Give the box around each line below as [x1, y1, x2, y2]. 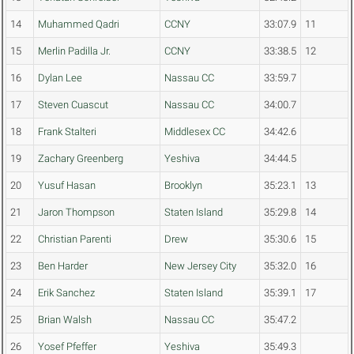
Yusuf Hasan [38, 179, 96, 192]
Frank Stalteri [38, 126, 96, 138]
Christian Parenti [38, 233, 111, 246]
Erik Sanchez [38, 287, 95, 299]
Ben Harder [38, 260, 88, 273]
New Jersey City [164, 260, 236, 273]
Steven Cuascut [38, 99, 108, 111]
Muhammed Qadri [38, 18, 119, 31]
